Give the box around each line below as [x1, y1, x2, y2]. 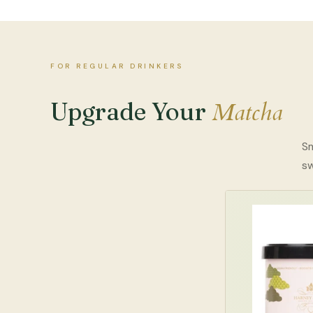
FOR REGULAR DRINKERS [50, 61, 183, 71]
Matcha [211, 95, 283, 129]
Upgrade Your [50, 96, 212, 126]
